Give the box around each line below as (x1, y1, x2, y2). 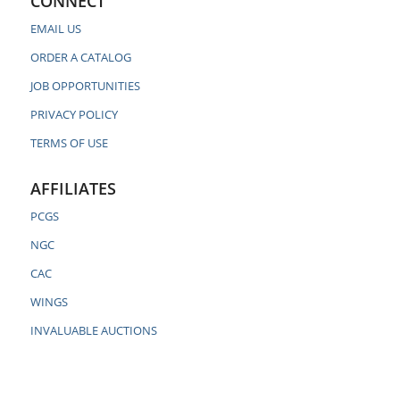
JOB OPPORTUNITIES (29, 77, 140, 94)
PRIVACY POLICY (29, 106, 118, 123)
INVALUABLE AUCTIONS (29, 322, 157, 339)
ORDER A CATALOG (29, 48, 131, 65)
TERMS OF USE (29, 135, 108, 152)
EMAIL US (29, 20, 81, 37)
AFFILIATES (29, 178, 116, 200)
